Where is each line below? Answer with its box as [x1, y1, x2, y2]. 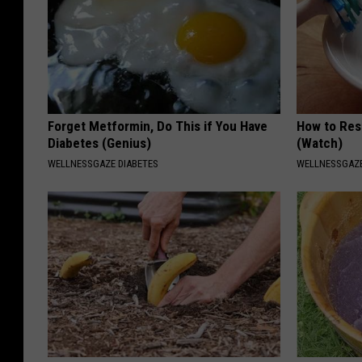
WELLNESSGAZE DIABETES [48, 157, 158, 170]
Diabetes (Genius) [48, 134, 151, 151]
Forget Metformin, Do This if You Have [48, 117, 267, 134]
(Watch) [297, 134, 343, 151]
